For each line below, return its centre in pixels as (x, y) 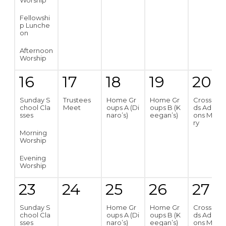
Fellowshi (35, 18)
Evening (33, 158)
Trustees (77, 100)
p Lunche (35, 25)
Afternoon (36, 50)
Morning (33, 133)
